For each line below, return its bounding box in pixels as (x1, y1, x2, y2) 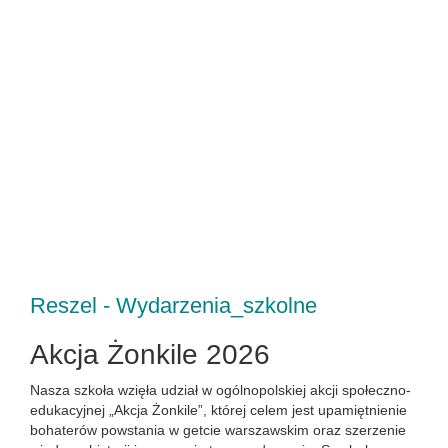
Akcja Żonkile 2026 (30, 339, 270, 370)
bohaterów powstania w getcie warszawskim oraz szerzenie (30, 422, 406, 438)
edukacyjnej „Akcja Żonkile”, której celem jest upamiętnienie (30, 402, 407, 418)
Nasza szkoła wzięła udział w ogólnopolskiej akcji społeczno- (30, 382, 411, 398)
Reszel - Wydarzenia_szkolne (30, 293, 317, 318)
